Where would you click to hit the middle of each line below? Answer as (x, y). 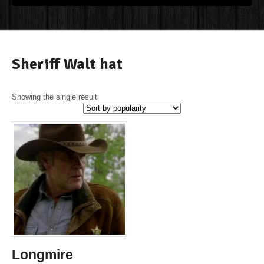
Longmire (42, 254)
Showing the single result (55, 97)
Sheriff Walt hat (67, 64)
